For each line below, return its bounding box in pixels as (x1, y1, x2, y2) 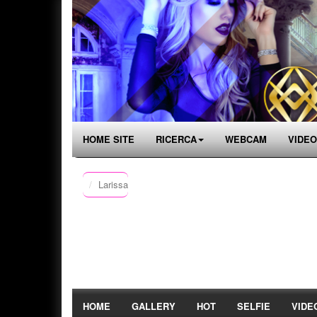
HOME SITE (83, 132, 134, 146)
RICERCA (156, 132, 197, 146)
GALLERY (132, 299, 175, 313)
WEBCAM (225, 132, 267, 146)
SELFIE (237, 299, 270, 313)
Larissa (98, 178, 128, 191)
